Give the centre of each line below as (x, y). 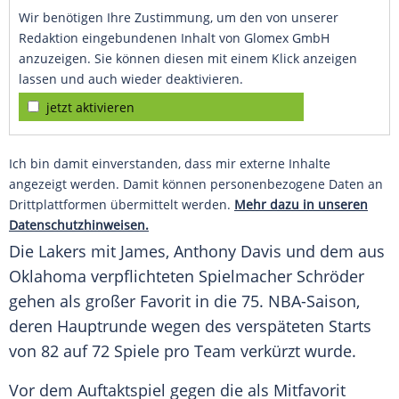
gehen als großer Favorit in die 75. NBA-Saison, (184, 301)
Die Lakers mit (65, 252)
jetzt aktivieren (90, 108)
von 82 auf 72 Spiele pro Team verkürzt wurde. (183, 351)
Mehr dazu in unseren (301, 205)
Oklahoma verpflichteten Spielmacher (153, 277)
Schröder (330, 277)
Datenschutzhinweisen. (79, 225)
